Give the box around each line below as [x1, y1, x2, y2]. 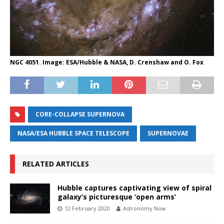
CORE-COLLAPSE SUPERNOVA [35, 110, 124, 119]
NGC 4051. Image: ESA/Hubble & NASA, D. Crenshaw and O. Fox [10, 58, 203, 67]
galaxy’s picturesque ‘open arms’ [57, 192, 176, 202]
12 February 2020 [64, 204, 110, 212]
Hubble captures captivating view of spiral [57, 183, 211, 193]
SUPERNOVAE [147, 129, 188, 138]
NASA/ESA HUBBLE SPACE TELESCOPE [17, 129, 129, 138]
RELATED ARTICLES [22, 159, 89, 169]
